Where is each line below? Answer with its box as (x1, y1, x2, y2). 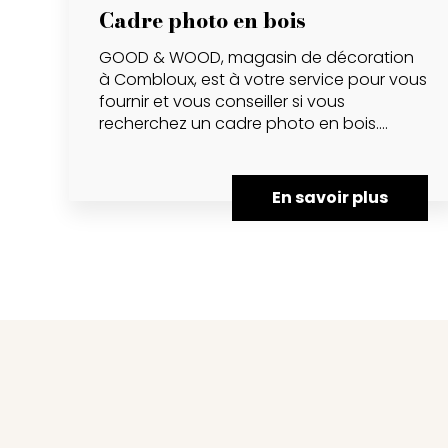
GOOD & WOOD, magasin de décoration (98, 45, 414, 69)
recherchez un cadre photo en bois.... (98, 111, 388, 135)
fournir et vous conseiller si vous (98, 89, 345, 113)
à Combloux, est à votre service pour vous (98, 67, 427, 91)
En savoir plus (271, 185, 388, 209)
